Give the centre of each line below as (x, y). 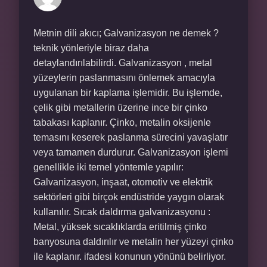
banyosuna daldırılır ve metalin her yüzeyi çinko (133, 242)
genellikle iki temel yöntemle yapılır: (108, 167)
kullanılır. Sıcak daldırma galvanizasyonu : (122, 212)
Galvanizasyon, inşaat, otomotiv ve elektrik (123, 182)
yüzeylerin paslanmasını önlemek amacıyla (124, 78)
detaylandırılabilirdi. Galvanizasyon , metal (123, 63)
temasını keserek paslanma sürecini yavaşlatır (131, 137)
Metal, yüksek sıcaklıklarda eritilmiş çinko (120, 227)
